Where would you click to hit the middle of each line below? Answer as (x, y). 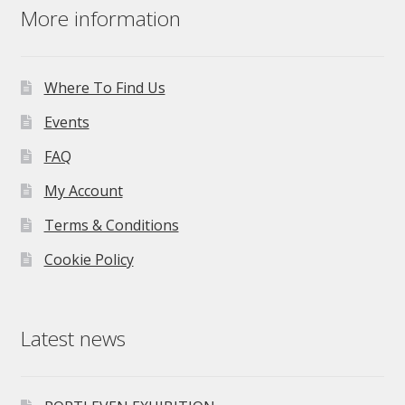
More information (100, 19)
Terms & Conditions (111, 225)
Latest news (73, 339)
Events (66, 122)
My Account (83, 190)
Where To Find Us (104, 87)
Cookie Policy (89, 259)
